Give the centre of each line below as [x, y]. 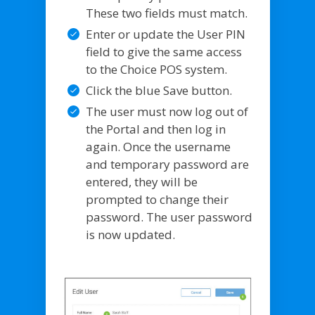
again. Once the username [158, 147]
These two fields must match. [166, 13]
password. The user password [169, 217]
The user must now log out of [167, 111]
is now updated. [130, 234]
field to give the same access [163, 52]
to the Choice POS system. [156, 69]
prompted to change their [157, 199]
